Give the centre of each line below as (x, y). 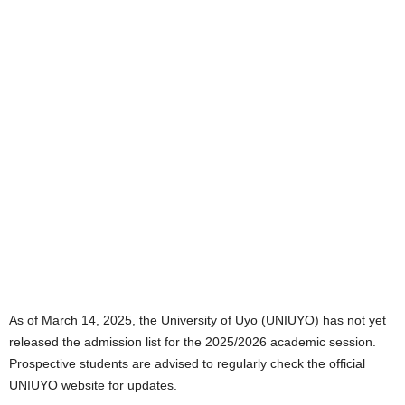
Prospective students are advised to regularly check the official (187, 363)
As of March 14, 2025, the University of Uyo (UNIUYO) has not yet (198, 320)
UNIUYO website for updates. (93, 385)
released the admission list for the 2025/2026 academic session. (193, 342)
